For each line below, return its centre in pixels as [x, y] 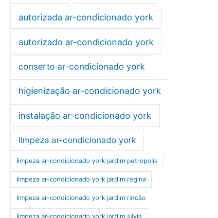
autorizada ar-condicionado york [86, 17]
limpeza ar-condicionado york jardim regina [81, 179]
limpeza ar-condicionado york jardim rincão [81, 198]
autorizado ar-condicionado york [86, 42]
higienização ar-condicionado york [90, 91]
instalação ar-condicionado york [85, 116]
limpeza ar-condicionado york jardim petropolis [87, 161]
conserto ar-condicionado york [82, 66]
